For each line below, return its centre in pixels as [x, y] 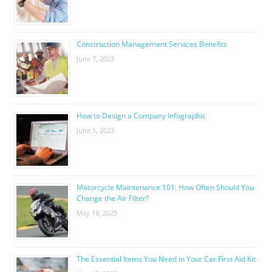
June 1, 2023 [95, 130]
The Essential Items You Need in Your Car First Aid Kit [166, 259]
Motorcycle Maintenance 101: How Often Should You [165, 187]
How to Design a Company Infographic [141, 115]
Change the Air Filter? [112, 198]
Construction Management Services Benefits [151, 44]
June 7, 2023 [95, 58]
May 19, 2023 [97, 212]
